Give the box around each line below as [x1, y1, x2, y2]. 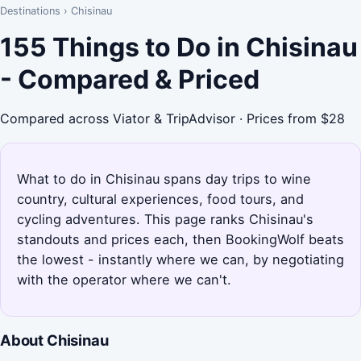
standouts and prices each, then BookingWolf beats [17, 230, 344, 247]
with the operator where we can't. [17, 271, 231, 288]
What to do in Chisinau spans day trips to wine [17, 170, 311, 187]
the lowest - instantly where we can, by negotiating [17, 251, 344, 268]
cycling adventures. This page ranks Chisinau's [17, 210, 313, 227]
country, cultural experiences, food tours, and [17, 190, 304, 207]
